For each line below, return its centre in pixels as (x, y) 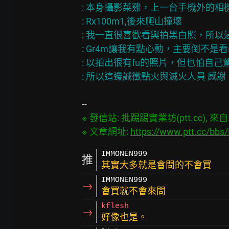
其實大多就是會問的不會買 (156, 165)
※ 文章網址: (106, 131)
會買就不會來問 (133, 191)
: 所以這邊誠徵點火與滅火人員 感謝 (154, 76)
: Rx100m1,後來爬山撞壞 (132, 21)
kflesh (115, 206)
